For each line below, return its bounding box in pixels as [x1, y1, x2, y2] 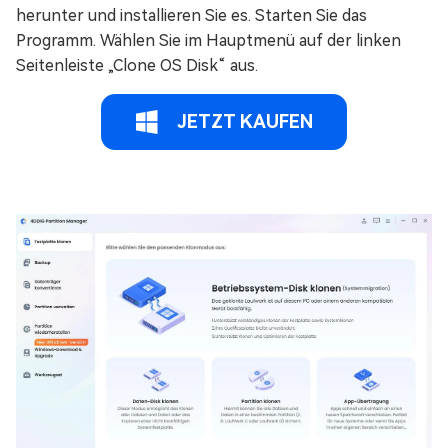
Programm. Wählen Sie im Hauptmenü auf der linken [16, 30, 401, 50]
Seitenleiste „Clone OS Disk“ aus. [16, 55, 258, 75]
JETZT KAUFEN [173, 110, 313, 132]
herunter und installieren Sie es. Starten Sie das [16, 5, 367, 25]
